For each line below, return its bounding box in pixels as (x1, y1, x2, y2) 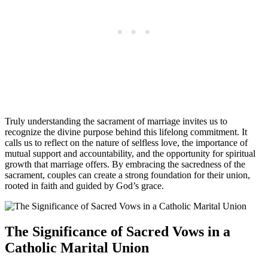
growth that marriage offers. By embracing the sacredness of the (5, 159, 245, 169)
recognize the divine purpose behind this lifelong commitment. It (5, 126, 247, 137)
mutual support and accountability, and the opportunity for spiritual (5, 148, 255, 159)
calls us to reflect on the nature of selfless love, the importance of (5, 137, 248, 148)
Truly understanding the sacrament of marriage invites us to (5, 115, 227, 126)
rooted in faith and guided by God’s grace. (5, 180, 164, 191)
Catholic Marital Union (5, 239, 149, 255)
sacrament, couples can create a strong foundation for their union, (5, 169, 250, 180)
